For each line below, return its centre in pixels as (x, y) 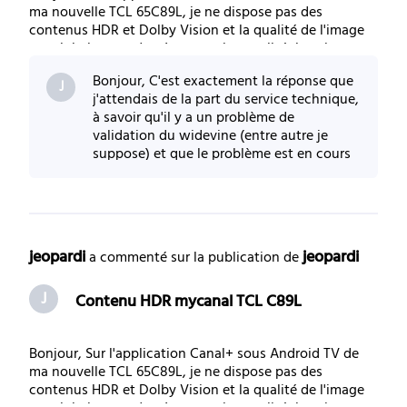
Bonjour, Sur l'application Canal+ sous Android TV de (194, 355)
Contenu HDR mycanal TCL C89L (189, 303)
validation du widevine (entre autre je (211, 137)
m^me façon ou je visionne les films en (149, 86)
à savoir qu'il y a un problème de (194, 119)
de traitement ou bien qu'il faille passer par (227, 173)
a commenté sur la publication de (196, 258)
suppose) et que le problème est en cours (222, 155)
